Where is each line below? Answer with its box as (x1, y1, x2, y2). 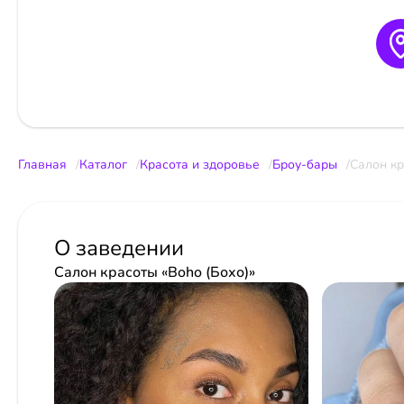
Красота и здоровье (140, 155, 260, 173)
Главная (18, 155, 67, 173)
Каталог (79, 155, 127, 173)
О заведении (54, 233, 184, 262)
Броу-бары (272, 155, 337, 173)
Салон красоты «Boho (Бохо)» (54, 262, 255, 282)
